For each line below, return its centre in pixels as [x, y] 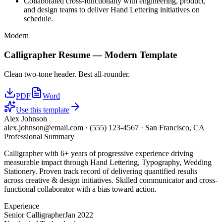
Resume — [80, 55]
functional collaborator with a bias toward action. [80, 189]
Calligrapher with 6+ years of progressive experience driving [99, 153]
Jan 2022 [79, 215]
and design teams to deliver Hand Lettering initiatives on [112, 10]
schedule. [38, 19]
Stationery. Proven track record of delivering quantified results [101, 171]
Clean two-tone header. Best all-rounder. [67, 74]
